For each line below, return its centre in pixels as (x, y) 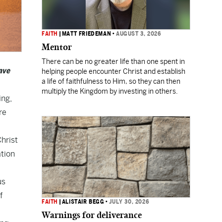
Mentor (57, 47)
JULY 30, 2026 (129, 202)
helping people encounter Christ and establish (113, 71)
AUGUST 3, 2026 (139, 34)
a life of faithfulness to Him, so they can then (111, 81)
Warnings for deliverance (92, 215)
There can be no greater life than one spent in (113, 61)
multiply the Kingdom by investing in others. (110, 91)
